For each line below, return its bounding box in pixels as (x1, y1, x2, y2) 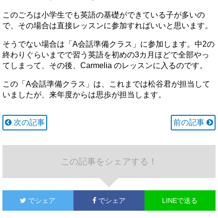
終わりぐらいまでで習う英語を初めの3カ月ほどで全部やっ (2, 51, 209, 59)
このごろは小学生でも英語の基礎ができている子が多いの (2, 11, 205, 19)
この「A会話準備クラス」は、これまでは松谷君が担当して (2, 80, 210, 89)
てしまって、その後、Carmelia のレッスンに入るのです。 (2, 61, 207, 70)
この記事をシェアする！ (61, 157, 157, 167)
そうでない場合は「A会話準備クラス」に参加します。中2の (2, 40, 215, 49)
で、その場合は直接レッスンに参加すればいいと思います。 (2, 21, 213, 30)
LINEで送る (162, 197, 198, 205)
